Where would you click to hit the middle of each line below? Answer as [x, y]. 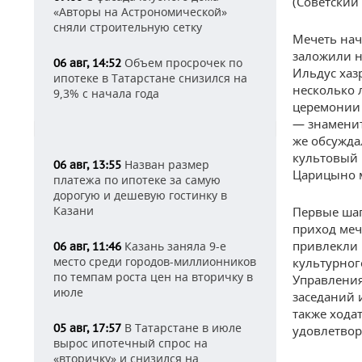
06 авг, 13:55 [87, 165]
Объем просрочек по [182, 63]
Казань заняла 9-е [174, 246]
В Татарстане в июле [181, 328]
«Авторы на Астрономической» [140, 12]
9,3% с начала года [106, 93]
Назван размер [165, 164]
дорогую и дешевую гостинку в [140, 195]
